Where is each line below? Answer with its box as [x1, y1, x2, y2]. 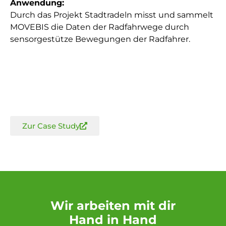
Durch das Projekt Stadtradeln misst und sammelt [10, 10, 213, 20]
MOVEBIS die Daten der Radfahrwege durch [10, 22, 189, 32]
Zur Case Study [22, 121, 80, 131]
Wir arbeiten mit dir [50, 198, 176, 213]
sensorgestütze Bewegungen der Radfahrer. [10, 34, 190, 44]
